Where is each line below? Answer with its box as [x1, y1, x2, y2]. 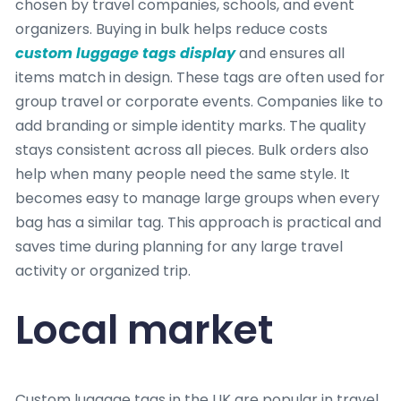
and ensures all [235, 43, 345, 64]
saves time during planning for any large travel [15, 236, 343, 258]
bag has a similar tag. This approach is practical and [15, 212, 381, 234]
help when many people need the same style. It [15, 164, 350, 185]
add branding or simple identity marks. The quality [15, 115, 366, 137]
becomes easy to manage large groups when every [15, 188, 380, 209]
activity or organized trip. [15, 260, 191, 282]
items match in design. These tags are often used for [15, 67, 385, 89]
